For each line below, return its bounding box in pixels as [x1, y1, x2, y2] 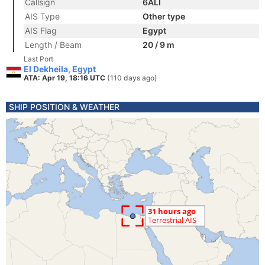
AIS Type [25, 11, 60, 21]
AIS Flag [25, 25, 57, 35]
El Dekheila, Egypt [24, 64, 96, 74]
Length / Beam [25, 40, 82, 50]
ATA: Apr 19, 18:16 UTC [24, 73, 107, 82]
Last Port [24, 54, 53, 63]
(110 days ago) [107, 73, 157, 82]
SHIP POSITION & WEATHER [9, 102, 119, 112]
